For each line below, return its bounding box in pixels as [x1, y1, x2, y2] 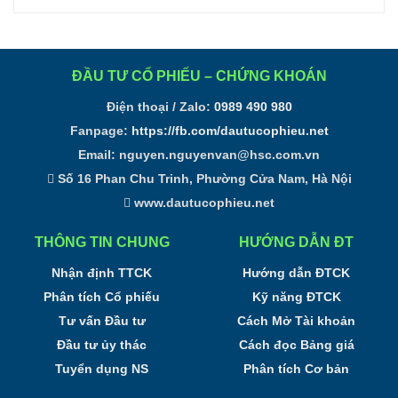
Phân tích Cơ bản [243, 362, 349, 377]
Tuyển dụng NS [55, 362, 148, 377]
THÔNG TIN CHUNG [34, 235, 170, 251]
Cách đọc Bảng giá [238, 338, 354, 353]
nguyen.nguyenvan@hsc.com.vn [119, 147, 320, 163]
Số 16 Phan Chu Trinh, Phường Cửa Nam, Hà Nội [53, 171, 352, 187]
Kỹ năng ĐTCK [251, 290, 341, 305]
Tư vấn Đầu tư [58, 314, 146, 329]
